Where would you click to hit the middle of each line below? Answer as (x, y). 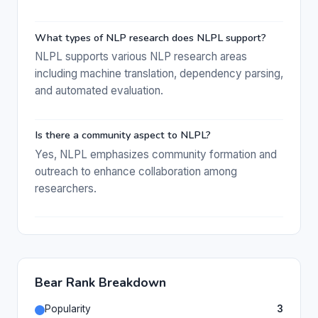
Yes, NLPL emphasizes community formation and (156, 154)
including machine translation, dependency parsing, (159, 74)
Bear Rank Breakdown (100, 282)
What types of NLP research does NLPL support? (150, 37)
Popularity (68, 308)
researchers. (66, 188)
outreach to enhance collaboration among (136, 171)
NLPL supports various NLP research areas (141, 57)
